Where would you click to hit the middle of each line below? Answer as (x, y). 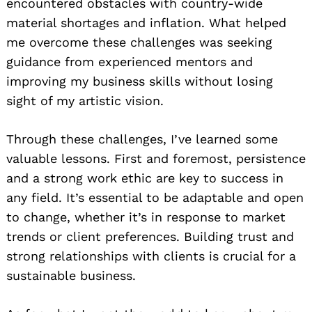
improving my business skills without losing (140, 81)
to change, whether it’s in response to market (146, 217)
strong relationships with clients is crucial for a (151, 256)
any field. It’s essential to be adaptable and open (155, 198)
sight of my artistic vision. (85, 101)
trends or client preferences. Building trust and (150, 237)
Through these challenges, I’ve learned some (142, 139)
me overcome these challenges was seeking (139, 42)
